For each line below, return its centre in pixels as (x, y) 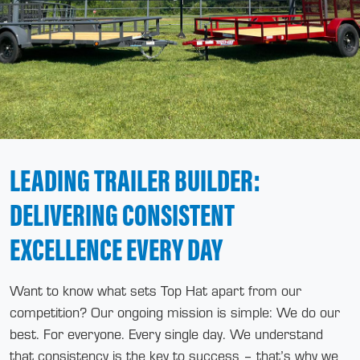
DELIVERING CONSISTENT (122, 215)
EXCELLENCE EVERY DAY (116, 249)
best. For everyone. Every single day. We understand (166, 333)
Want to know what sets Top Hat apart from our (155, 290)
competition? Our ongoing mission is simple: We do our (175, 312)
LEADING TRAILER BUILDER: (135, 180)
